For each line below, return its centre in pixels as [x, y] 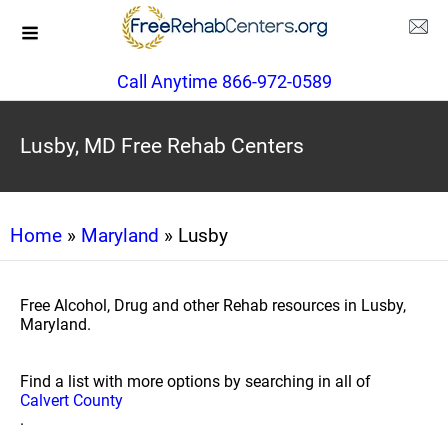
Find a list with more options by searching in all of [195, 381]
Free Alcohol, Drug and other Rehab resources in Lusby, [213, 305]
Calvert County [71, 400]
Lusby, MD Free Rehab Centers [162, 146]
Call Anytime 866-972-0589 [224, 81]
